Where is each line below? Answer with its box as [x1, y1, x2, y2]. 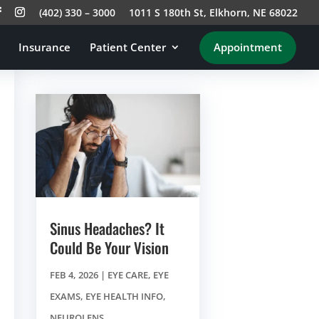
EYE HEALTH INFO [85, 289, 163, 303]
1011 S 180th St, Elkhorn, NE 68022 [129, 5, 298, 19]
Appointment [214, 40, 282, 54]
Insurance [19, 40, 70, 54]
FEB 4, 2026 [49, 268, 98, 281]
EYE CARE [107, 268, 148, 281]
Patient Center [90, 40, 166, 54]
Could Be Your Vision [49, 236, 169, 258]
